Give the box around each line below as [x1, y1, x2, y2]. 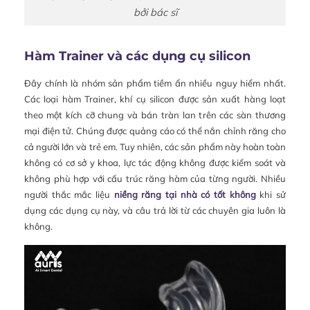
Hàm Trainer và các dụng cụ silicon [24, 48, 250, 64]
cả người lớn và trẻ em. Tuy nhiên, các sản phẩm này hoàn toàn [24, 141, 286, 153]
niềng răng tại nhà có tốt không [113, 189, 256, 201]
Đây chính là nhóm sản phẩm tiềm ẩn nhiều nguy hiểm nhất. [24, 77, 286, 89]
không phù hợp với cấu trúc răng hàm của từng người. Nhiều [24, 173, 286, 185]
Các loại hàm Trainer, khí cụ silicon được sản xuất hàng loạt [24, 93, 286, 105]
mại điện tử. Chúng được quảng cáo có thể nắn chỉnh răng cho [24, 125, 286, 137]
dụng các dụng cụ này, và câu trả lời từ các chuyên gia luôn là [24, 205, 286, 217]
